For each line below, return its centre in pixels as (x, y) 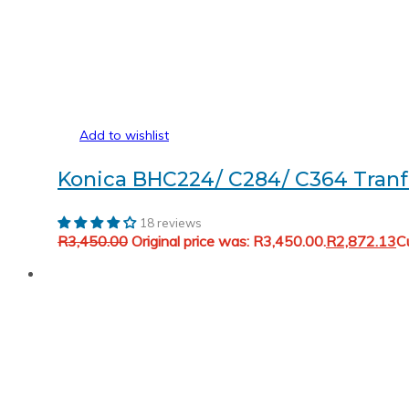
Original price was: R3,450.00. (229, 241)
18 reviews (171, 222)
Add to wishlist (124, 135)
